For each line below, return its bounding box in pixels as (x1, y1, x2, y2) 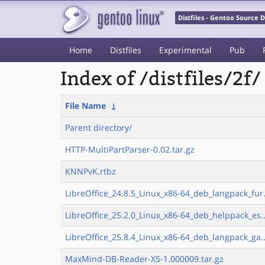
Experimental (159, 44, 212, 56)
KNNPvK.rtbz (65, 166, 116, 177)
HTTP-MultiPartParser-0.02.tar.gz (65, 144, 195, 155)
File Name (65, 100, 106, 111)
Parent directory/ (65, 122, 132, 133)
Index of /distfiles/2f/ (60, 68, 261, 90)
